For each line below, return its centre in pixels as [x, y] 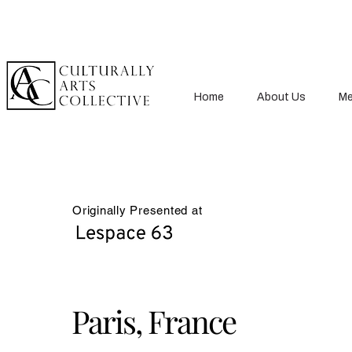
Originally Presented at [137, 210]
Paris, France [154, 321]
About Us [281, 97]
